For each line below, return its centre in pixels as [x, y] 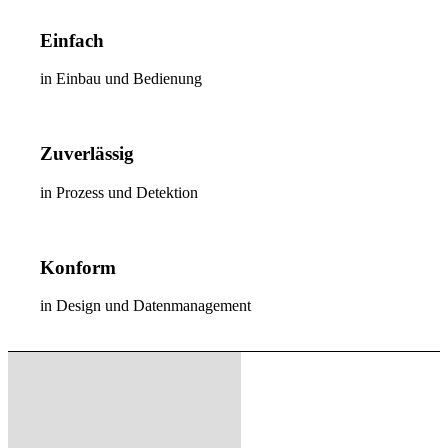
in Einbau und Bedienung [121, 79]
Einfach [72, 40]
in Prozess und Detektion [119, 192]
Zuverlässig [87, 154]
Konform [78, 267]
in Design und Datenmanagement [146, 306]
